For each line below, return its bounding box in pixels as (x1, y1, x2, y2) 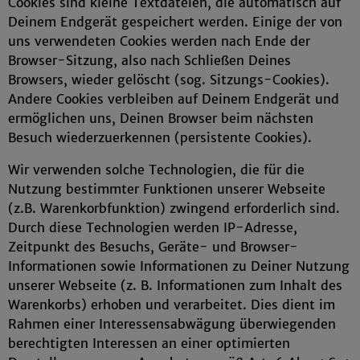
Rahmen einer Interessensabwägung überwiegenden (8, 316, 336, 332)
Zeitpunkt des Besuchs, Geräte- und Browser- (8, 239, 298, 255)
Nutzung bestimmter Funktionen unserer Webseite (8, 181, 325, 197)
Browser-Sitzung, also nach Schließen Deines (8, 52, 291, 68)
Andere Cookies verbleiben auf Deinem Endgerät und (8, 91, 339, 107)
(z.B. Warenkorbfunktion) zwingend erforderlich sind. (8, 200, 340, 216)
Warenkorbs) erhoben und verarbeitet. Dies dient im (8, 297, 335, 313)
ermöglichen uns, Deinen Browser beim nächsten (8, 110, 313, 126)
